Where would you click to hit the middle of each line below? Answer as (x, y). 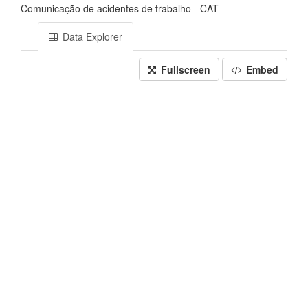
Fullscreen (184, 69)
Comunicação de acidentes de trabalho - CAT (120, 8)
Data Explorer (91, 36)
